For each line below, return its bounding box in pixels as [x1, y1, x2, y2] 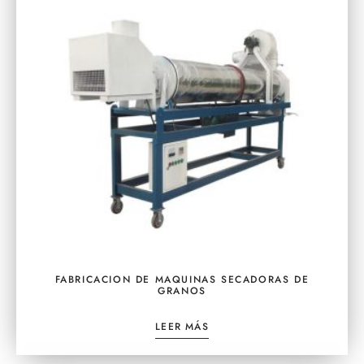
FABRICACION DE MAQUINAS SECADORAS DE [54, 271, 310, 287]
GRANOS [158, 283, 206, 298]
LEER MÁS [155, 318, 209, 334]
